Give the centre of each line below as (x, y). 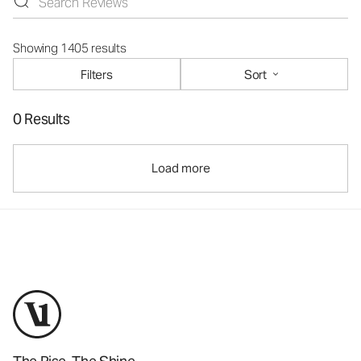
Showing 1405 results (70, 48)
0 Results (41, 119)
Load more (180, 168)
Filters (97, 74)
